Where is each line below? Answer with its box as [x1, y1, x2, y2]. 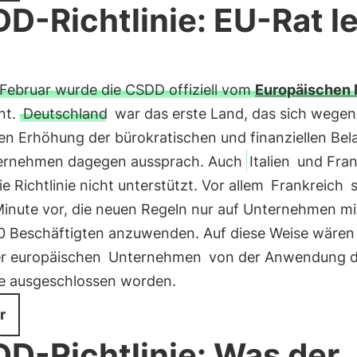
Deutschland [22, 105, 108, 122]
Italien [249, 153, 290, 170]
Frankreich [270, 177, 343, 194]
